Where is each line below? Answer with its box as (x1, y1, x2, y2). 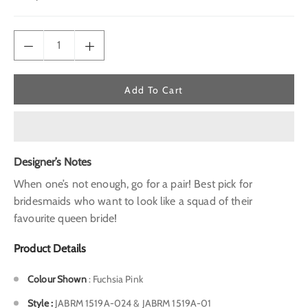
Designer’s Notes (14, 155, 91, 168)
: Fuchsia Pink (88, 272, 148, 285)
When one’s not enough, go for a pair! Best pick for (14, 177, 253, 190)
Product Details (14, 242, 87, 256)
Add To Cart (124, 83, 184, 96)
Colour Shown (27, 272, 89, 285)
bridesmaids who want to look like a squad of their (14, 194, 253, 208)
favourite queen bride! (14, 211, 120, 225)
